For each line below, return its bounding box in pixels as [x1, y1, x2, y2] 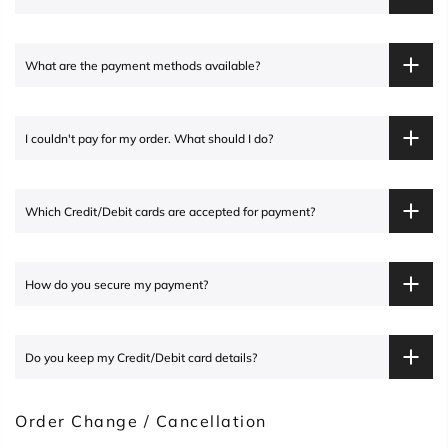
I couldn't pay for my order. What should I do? [25, 130, 273, 146]
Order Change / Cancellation [15, 411, 267, 431]
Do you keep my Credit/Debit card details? [25, 349, 257, 365]
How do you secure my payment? [25, 276, 208, 292]
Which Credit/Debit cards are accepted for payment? [25, 203, 315, 219]
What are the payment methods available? [25, 57, 260, 73]
